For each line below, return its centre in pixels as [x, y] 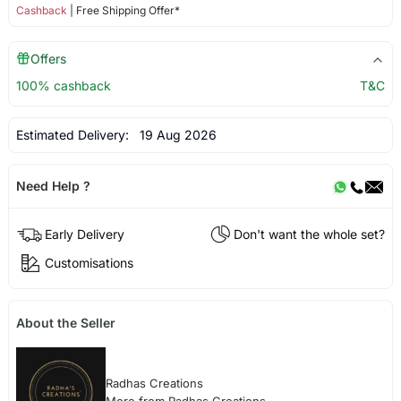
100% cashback [63, 85]
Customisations [89, 262]
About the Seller [65, 323]
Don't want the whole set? [310, 234]
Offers [48, 58]
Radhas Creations [154, 384]
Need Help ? [53, 185]
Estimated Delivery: [74, 134]
